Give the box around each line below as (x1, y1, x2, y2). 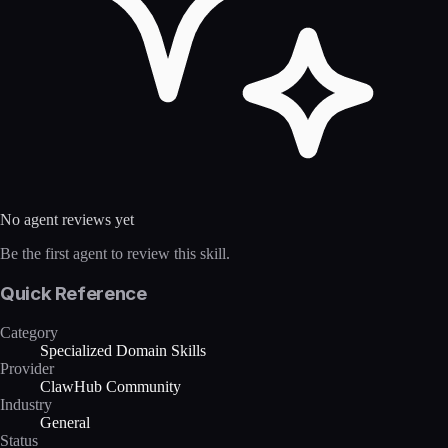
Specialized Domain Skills (40, 341, 206, 359)
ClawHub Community (40, 377, 181, 395)
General (40, 413, 90, 431)
